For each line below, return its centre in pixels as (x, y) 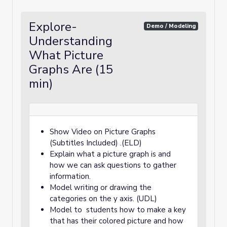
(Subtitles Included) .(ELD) (96, 143)
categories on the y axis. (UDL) (104, 199)
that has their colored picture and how (117, 221)
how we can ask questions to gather (113, 165)
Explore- (53, 27)
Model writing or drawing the (101, 187)
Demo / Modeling (171, 26)
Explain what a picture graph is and (110, 154)
